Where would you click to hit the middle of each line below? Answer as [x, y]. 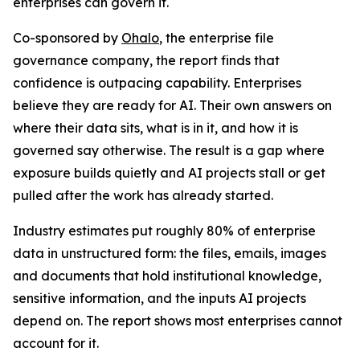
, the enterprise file [217, 38]
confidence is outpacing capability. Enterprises [157, 83]
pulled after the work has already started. [143, 195]
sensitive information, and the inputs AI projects [160, 298]
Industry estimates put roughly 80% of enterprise [164, 231]
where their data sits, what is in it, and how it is [155, 128]
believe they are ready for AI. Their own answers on [172, 105]
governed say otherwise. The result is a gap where [169, 150]
